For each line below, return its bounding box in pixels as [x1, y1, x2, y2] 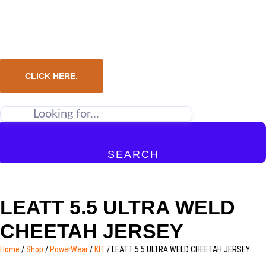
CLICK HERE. [25, 71, 78, 81]
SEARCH [107, 148, 159, 161]
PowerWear [50, 245, 88, 255]
